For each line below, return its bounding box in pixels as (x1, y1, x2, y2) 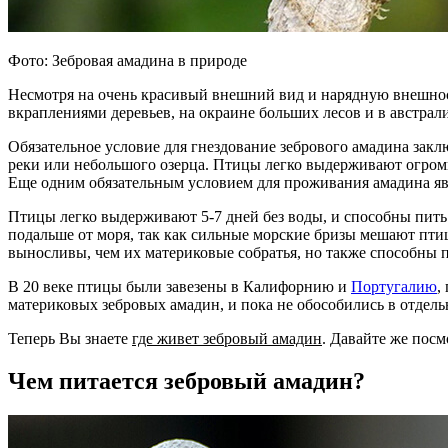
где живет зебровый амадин (132, 329, 322, 347)
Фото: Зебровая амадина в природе (8, 51, 247, 69)
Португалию (351, 277, 437, 295)
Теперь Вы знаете (8, 329, 132, 347)
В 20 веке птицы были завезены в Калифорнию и (8, 277, 351, 295)
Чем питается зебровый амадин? (8, 367, 365, 394)
